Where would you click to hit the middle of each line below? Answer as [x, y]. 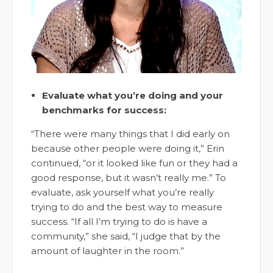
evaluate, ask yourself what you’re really [122, 193]
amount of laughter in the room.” [108, 251]
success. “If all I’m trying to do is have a [119, 222]
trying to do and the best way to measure [127, 207]
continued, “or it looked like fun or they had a [134, 163]
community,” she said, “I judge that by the [126, 236]
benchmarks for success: [104, 110]
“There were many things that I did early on [130, 134]
